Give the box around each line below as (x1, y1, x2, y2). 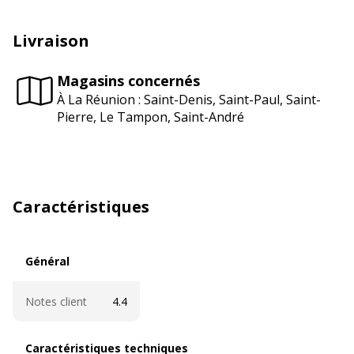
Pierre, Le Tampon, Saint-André (57, 108, 244, 126)
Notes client (25, 293, 87, 309)
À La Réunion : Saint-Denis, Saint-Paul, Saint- (57, 91, 321, 109)
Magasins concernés (57, 71, 200, 91)
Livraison (13, 29, 89, 51)
